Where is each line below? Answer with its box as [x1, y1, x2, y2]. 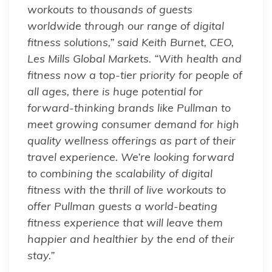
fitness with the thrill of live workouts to [27, 182, 226, 197]
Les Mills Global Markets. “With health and [27, 51, 242, 66]
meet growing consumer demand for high [27, 117, 239, 131]
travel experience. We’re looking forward [27, 149, 234, 164]
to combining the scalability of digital [27, 166, 212, 180]
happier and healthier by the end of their [27, 231, 234, 246]
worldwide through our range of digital [27, 18, 224, 33]
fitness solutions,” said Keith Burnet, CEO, [27, 35, 234, 49]
